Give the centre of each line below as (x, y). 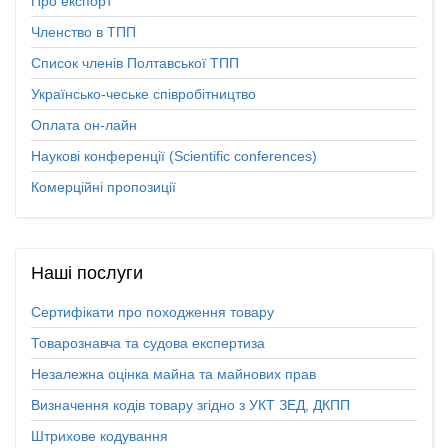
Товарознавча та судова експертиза (148, 343)
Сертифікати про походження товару (152, 312)
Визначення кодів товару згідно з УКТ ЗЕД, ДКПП (190, 405)
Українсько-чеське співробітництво (143, 94)
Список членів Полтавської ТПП (135, 63)
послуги (107, 273)
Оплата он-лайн (84, 125)
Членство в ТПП (83, 32)
